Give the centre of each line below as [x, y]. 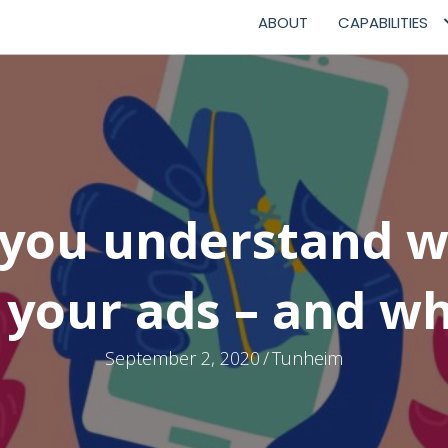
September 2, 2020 [182, 358]
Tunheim [307, 358]
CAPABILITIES [383, 22]
